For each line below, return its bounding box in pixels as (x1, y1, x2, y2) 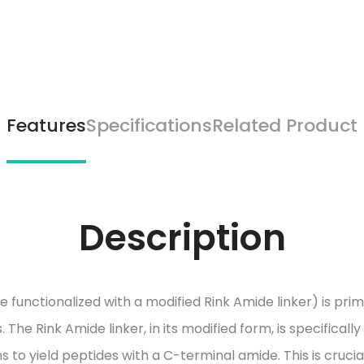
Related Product (212, 113, 357, 138)
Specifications (86, 113, 212, 138)
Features (6, 113, 86, 138)
